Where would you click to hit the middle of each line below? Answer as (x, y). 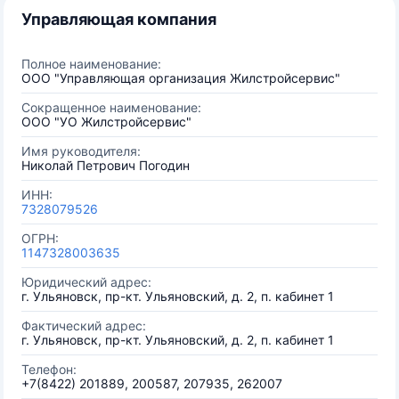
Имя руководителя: (81, 151)
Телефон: (49, 369)
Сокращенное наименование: (111, 107)
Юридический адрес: (86, 282)
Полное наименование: (91, 64)
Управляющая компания (119, 19)
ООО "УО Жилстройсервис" (106, 122)
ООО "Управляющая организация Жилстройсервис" (181, 78)
